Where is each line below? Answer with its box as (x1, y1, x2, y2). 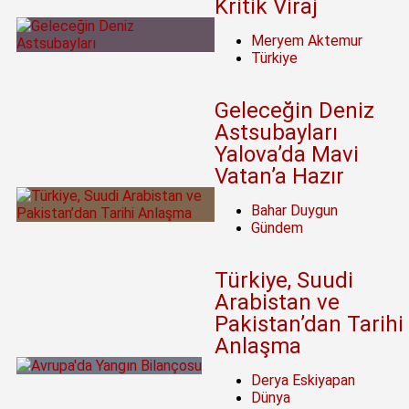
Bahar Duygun (250, 202, 338, 220)
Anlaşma (214, 333, 301, 360)
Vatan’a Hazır (214, 163, 344, 190)
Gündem (250, 219, 303, 237)
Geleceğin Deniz (214, 98, 374, 124)
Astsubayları (214, 120, 338, 146)
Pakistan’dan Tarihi (214, 311, 404, 338)
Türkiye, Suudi (214, 267, 353, 294)
